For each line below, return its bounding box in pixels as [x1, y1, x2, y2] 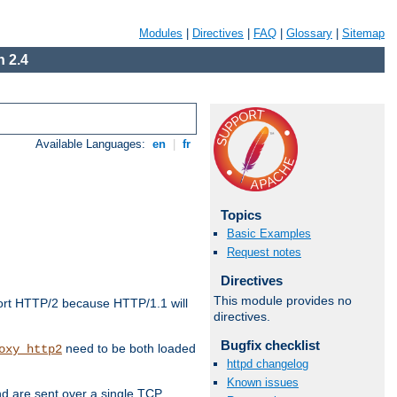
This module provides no [214, 292, 352, 307]
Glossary [286, 27, 332, 40]
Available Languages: [35, 137, 150, 152]
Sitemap [342, 27, 385, 40]
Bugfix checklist [220, 337, 320, 353]
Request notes [227, 245, 301, 260]
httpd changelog [227, 357, 308, 371]
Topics [220, 207, 261, 222]
